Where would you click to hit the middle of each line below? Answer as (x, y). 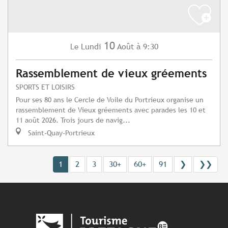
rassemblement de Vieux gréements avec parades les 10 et (111, 110)
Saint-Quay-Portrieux (60, 133)
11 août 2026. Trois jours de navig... (73, 120)
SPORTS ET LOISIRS (45, 87)
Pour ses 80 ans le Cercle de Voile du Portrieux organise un (110, 100)
